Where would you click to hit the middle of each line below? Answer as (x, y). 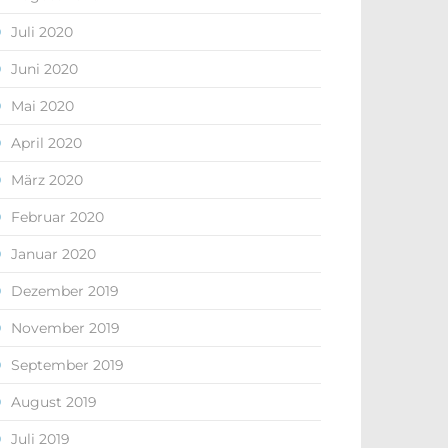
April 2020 (46, 143)
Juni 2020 (44, 69)
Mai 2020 (42, 106)
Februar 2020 (57, 217)
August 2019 (54, 402)
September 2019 (67, 365)
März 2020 (47, 180)
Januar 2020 (53, 254)
